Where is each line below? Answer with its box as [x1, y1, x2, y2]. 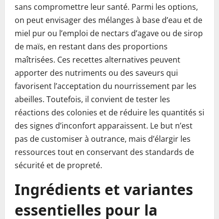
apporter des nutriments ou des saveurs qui [15, 67, 178, 78]
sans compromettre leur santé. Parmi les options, [15, 1, 198, 12]
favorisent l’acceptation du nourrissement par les [15, 81, 197, 91]
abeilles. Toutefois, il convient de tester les [15, 94, 170, 105]
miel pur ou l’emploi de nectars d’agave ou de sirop [15, 28, 203, 39]
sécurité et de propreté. [15, 160, 102, 171]
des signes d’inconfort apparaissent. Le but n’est [15, 120, 193, 131]
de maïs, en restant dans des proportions [15, 41, 168, 52]
